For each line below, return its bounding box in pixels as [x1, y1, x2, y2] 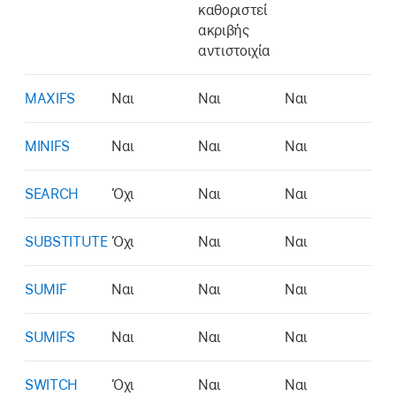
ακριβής [198, 21, 249, 39]
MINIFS [25, 137, 70, 155]
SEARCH [25, 185, 79, 202]
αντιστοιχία [198, 42, 271, 59]
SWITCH [25, 376, 78, 393]
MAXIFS [25, 89, 75, 107]
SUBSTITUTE [25, 232, 108, 250]
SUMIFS [25, 328, 75, 346]
